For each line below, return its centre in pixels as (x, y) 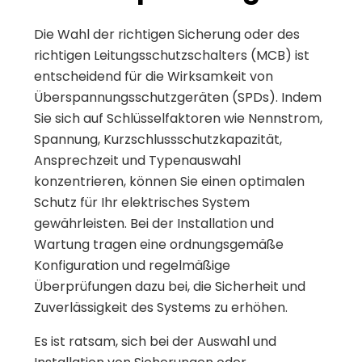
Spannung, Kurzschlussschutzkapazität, (158, 139)
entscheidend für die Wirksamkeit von (154, 76)
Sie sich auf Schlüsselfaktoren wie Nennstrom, (178, 118)
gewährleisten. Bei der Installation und (154, 223)
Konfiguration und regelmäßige (132, 265)
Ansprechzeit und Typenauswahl (137, 160)
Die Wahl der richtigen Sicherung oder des (167, 34)
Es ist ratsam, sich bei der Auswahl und (155, 341)
